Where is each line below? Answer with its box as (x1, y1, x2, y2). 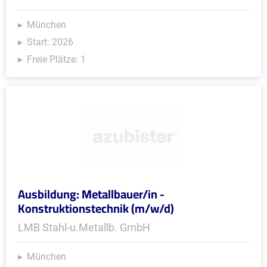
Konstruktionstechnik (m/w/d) (18, 197, 174, 219)
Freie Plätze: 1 (27, 54, 86, 65)
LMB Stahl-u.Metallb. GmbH (18, 221, 150, 234)
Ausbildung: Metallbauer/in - (18, 183, 164, 205)
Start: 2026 (27, 36, 73, 48)
